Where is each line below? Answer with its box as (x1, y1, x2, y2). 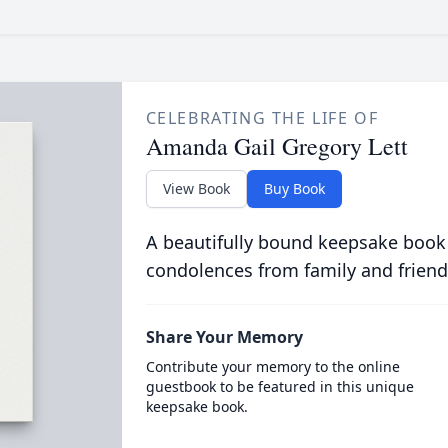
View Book (162, 179, 230, 198)
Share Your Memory (145, 326, 303, 348)
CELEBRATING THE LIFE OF (145, 107, 379, 129)
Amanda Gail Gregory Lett (145, 130, 408, 162)
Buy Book (263, 179, 325, 198)
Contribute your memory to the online (145, 357, 400, 376)
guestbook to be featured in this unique (145, 377, 414, 396)
